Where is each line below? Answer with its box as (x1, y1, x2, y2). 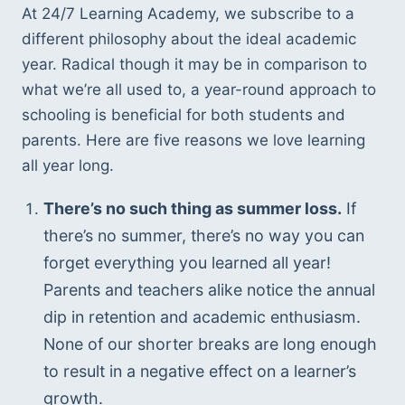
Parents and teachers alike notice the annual (42, 280, 375, 300)
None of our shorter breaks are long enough (42, 334, 377, 354)
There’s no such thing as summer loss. (42, 199, 342, 219)
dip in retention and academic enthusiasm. (42, 307, 361, 327)
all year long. (22, 155, 114, 174)
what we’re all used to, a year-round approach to (22, 80, 376, 99)
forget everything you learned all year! (42, 253, 331, 273)
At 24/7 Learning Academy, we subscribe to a (22, 4, 354, 23)
